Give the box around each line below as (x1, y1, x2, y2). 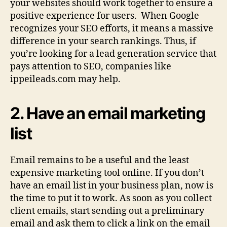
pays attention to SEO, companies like (10, 60, 171, 72)
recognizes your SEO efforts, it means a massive (10, 22, 213, 34)
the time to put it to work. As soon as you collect (10, 192, 212, 204)
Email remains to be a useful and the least (10, 154, 189, 166)
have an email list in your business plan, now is (10, 179, 213, 192)
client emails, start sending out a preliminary (10, 205, 204, 217)
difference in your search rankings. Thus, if (10, 35, 196, 47)
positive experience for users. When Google (10, 10, 199, 22)
